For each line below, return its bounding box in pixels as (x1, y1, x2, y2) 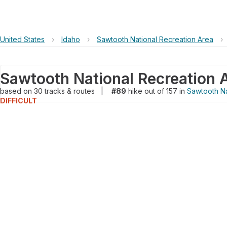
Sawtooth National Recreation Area (97, 35, 213, 44)
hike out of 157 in (126, 87, 187, 95)
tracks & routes (45, 87, 97, 95)
